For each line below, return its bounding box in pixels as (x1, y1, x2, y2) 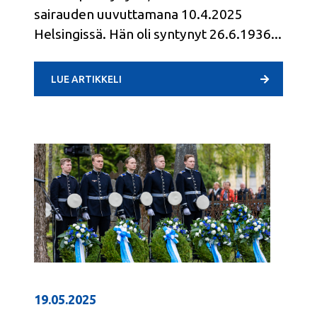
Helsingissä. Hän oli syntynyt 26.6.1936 (34, 25, 271, 42)
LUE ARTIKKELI (51, 74, 122, 86)
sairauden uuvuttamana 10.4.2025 (34, 6, 243, 22)
